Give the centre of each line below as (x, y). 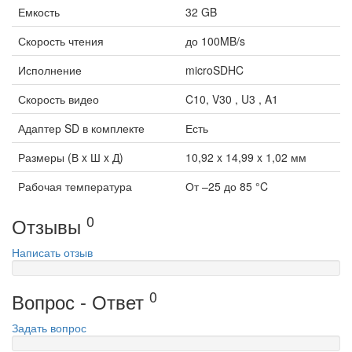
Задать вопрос (49, 328)
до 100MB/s (215, 41)
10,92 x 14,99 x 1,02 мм (246, 158)
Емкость (39, 12)
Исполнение (50, 70)
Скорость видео (59, 99)
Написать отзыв (52, 253)
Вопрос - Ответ (81, 302)
